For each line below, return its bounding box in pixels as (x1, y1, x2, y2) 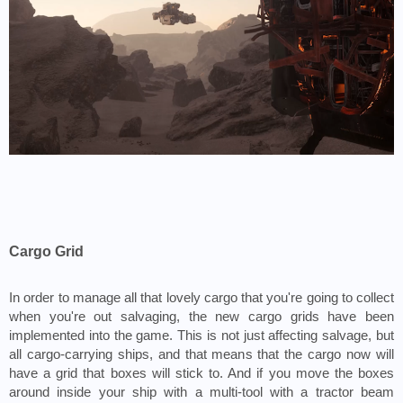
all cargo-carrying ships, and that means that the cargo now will (9, 347, 394, 363)
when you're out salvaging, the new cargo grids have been (9, 309, 394, 325)
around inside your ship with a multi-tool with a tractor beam (9, 385, 394, 400)
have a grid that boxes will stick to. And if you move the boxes (9, 366, 394, 381)
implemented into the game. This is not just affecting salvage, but (9, 328, 394, 344)
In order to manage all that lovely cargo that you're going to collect (9, 291, 394, 306)
